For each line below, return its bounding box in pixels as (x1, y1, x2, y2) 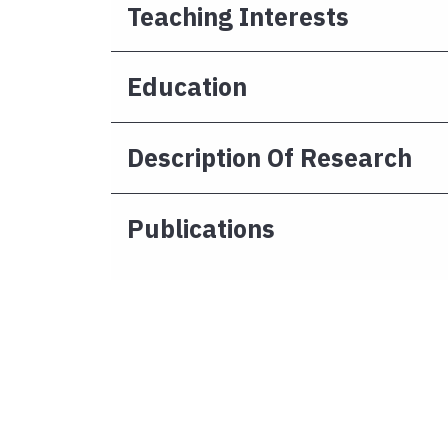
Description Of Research (127, 141, 412, 175)
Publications (127, 212, 275, 246)
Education (127, 70, 247, 104)
